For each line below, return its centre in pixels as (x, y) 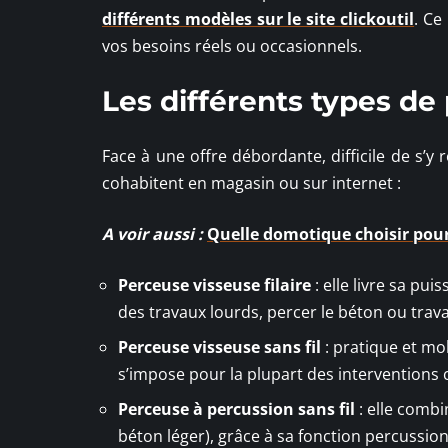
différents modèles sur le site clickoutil (258, 18)
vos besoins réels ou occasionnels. (232, 45)
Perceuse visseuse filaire (214, 284)
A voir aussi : (152, 233)
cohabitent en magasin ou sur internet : (251, 182)
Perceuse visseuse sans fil (219, 346)
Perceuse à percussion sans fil (236, 408)
